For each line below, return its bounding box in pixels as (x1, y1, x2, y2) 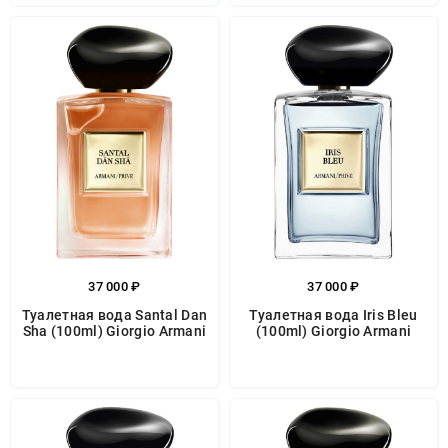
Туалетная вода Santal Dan (21, 307, 208, 323)
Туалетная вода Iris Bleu (249, 307, 418, 323)
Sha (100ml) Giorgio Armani (22, 323, 207, 339)
